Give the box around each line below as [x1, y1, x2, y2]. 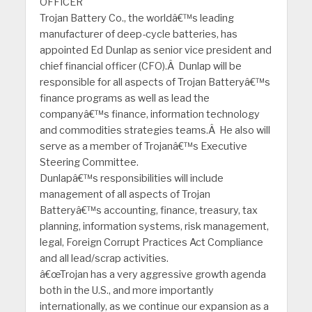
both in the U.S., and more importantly [39, 284, 214, 297]
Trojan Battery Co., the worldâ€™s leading [39, 12, 234, 25]
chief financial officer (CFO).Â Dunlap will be [39, 60, 242, 73]
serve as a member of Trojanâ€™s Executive [39, 140, 247, 153]
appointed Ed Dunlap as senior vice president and [39, 44, 272, 57]
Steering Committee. [39, 156, 139, 169]
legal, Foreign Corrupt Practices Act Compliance [39, 236, 263, 249]
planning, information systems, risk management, [39, 220, 269, 233]
